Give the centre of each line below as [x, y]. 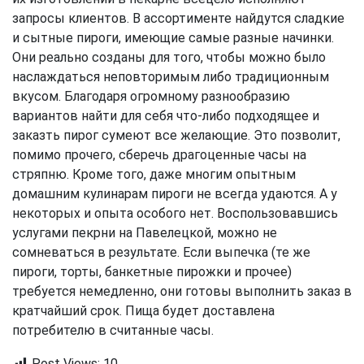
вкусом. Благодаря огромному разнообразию [151, 97]
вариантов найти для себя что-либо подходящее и [166, 116]
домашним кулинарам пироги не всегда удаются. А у [175, 194]
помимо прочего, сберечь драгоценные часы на [159, 155]
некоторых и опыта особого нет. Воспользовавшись [175, 214]
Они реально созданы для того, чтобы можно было [169, 58]
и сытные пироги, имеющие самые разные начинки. [173, 38]
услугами [42, 233]
